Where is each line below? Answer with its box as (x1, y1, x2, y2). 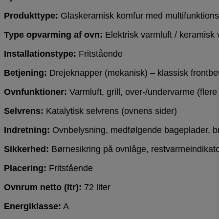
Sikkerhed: (4, 144, 49, 154)
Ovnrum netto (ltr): (4, 182, 82, 193)
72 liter (82, 182, 110, 193)
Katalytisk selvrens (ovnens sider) (44, 106, 177, 116)
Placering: (4, 163, 46, 174)
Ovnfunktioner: (4, 87, 67, 97)
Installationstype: (4, 49, 76, 59)
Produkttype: (4, 11, 58, 21)
